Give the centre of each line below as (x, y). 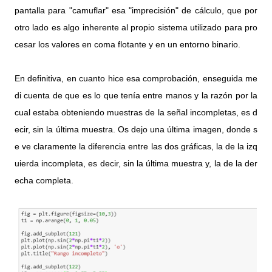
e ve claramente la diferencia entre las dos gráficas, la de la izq (136, 146)
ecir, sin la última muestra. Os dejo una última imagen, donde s (136, 129)
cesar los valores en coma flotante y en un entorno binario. (127, 44)
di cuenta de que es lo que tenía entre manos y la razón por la (136, 95)
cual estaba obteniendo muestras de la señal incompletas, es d (136, 112)
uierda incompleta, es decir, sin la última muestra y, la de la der (136, 163)
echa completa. (44, 180)
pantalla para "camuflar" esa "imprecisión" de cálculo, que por (136, 10)
